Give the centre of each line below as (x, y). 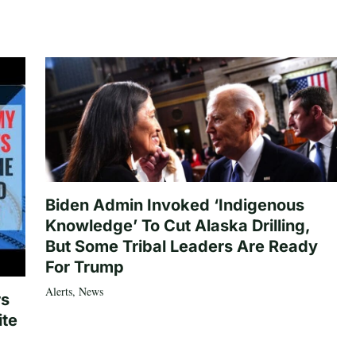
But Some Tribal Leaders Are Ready (181, 246)
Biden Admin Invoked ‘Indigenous (174, 205)
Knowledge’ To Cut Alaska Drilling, (177, 225)
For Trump (84, 267)
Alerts (58, 291)
